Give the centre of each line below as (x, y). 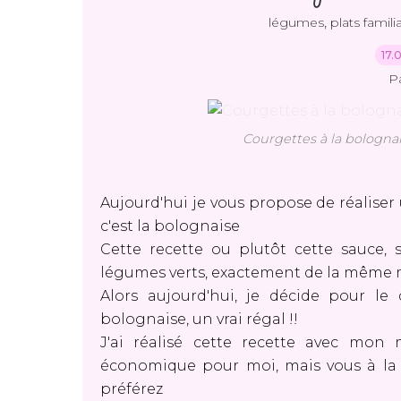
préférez (133, 389)
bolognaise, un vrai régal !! (201, 319)
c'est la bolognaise (172, 226)
